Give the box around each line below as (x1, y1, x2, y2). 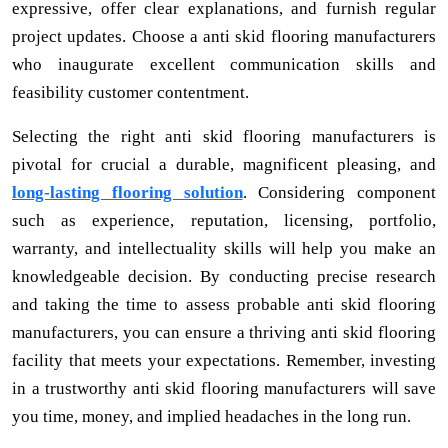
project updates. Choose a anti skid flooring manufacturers (12, 26, 436, 46)
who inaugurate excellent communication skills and (12, 54, 436, 74)
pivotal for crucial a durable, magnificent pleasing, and (12, 154, 436, 174)
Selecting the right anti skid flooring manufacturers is (12, 126, 436, 146)
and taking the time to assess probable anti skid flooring (12, 294, 436, 314)
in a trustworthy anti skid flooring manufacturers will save (12, 378, 436, 398)
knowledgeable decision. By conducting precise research (12, 266, 436, 286)
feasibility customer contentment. (12, 82, 249, 102)
